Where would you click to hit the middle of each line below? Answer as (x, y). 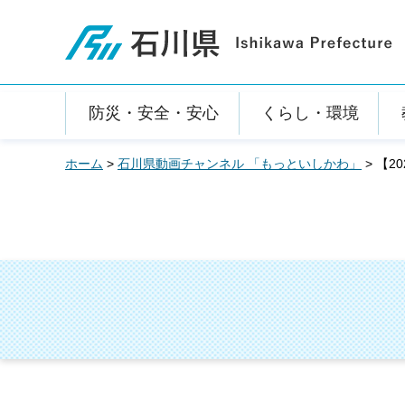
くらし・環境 (310, 113)
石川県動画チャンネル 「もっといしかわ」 (240, 164)
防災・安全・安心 (153, 113)
